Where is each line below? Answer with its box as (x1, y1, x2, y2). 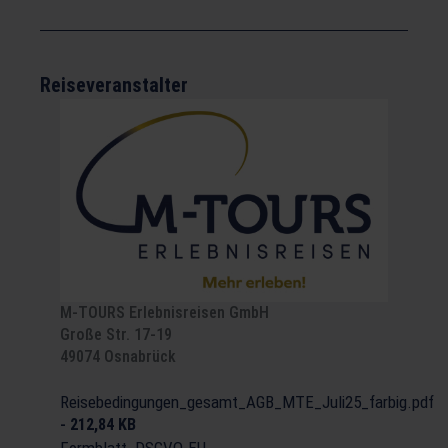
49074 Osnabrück (60, 347, 176, 367)
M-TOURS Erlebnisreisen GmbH (60, 303, 269, 323)
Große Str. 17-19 (60, 325, 172, 345)
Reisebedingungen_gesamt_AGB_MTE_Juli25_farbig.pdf (60, 392, 434, 413)
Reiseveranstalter (40, 73, 188, 97)
